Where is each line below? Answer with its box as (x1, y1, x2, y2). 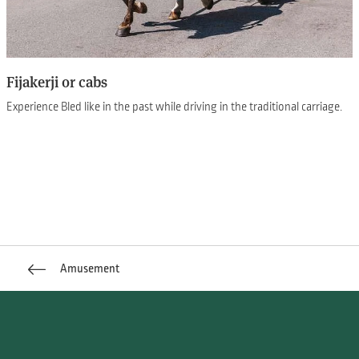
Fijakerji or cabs (6, 72, 108, 91)
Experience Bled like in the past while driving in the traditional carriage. (6, 99, 343, 113)
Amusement (57, 261, 119, 275)
